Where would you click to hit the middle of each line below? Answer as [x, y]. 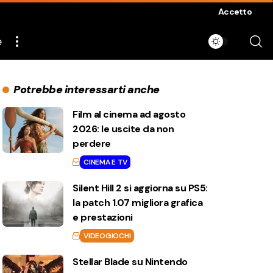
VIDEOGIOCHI [107, 236]
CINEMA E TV [105, 162]
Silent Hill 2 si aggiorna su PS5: [140, 188]
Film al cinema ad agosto [129, 114]
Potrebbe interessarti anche [87, 90]
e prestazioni [103, 217]
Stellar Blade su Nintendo [130, 262]
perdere [92, 144]
